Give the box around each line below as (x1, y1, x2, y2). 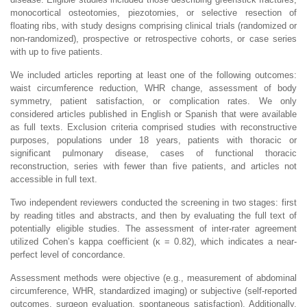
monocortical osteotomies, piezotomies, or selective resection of (10, 7, 297, 18)
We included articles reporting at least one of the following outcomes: (10, 69, 297, 80)
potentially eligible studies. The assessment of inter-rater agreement (10, 223, 297, 234)
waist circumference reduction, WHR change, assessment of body (10, 82, 297, 93)
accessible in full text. (10, 173, 97, 184)
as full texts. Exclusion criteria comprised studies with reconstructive (10, 121, 297, 132)
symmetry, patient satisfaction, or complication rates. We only (10, 95, 297, 106)
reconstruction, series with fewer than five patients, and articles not (10, 160, 297, 171)
